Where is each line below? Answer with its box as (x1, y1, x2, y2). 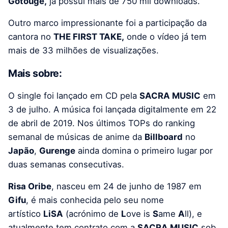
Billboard (145, 131, 183, 142)
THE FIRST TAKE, (53, 32, 124, 42)
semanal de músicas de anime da (8, 131, 145, 142)
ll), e (185, 208, 202, 219)
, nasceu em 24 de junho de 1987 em (51, 181, 202, 191)
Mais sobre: (8, 67, 62, 80)
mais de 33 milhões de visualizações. (8, 45, 159, 56)
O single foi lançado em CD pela (8, 90, 139, 101)
